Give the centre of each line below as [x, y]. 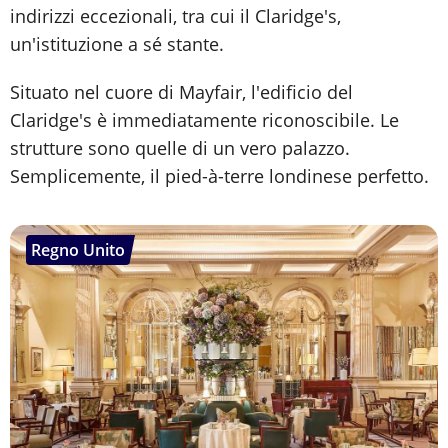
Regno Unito [78, 249]
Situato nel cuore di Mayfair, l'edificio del [181, 91]
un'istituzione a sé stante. [117, 43]
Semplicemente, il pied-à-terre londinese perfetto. [219, 175]
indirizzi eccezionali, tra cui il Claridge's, [175, 15]
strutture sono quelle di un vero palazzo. [180, 147]
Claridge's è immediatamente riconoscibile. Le [204, 119]
